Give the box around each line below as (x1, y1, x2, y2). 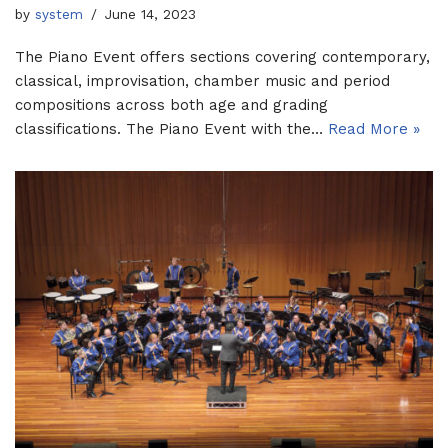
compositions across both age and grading (15, 96, 328, 114)
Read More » (328, 120, 420, 138)
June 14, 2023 (105, 6, 196, 22)
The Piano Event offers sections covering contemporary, (15, 48, 430, 66)
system (35, 6, 83, 22)
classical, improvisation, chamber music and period (15, 72, 390, 90)
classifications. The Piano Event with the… (15, 120, 328, 138)
